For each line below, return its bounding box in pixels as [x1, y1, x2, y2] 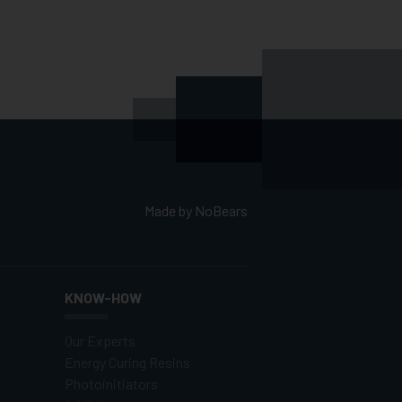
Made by [144, 202, 195, 220]
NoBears [195, 202, 248, 220]
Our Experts [65, 332, 136, 350]
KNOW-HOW [65, 289, 143, 307]
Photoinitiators [65, 375, 159, 393]
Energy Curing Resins [65, 354, 191, 371]
